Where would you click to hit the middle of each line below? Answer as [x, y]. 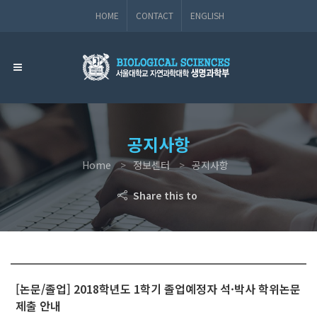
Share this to [163, 195]
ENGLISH [207, 15]
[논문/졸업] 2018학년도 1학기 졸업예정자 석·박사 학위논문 [158, 288]
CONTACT [155, 15]
